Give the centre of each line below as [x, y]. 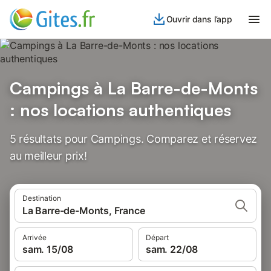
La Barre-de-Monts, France [84, 211]
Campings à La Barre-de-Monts [134, 88]
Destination [42, 198]
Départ [157, 237]
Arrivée [34, 237]
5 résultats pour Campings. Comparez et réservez [134, 139]
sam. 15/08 [48, 249]
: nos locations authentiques [120, 110]
